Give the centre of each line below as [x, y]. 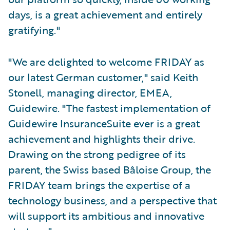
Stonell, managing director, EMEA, [90, 92]
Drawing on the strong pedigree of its [97, 154]
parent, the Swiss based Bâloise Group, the [110, 169]
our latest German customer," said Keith [103, 77]
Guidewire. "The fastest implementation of [109, 108]
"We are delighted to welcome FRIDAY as [106, 61]
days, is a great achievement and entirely [105, 14]
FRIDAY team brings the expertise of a [99, 185]
